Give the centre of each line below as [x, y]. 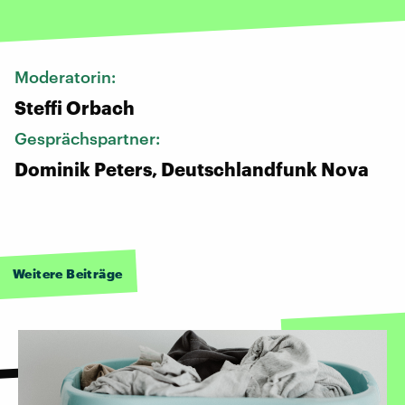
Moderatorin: [67, 76]
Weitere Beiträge [68, 273]
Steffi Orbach [75, 107]
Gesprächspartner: [89, 138]
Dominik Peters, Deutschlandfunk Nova [192, 169]
